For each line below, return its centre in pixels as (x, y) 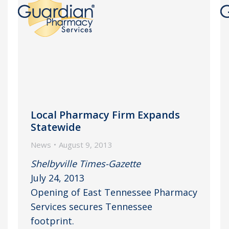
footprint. (52, 221)
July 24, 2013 (58, 178)
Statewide (56, 127)
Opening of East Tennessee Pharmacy (114, 192)
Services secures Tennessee (91, 206)
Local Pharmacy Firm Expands (105, 114)
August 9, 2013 (86, 144)
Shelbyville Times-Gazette (86, 163)
